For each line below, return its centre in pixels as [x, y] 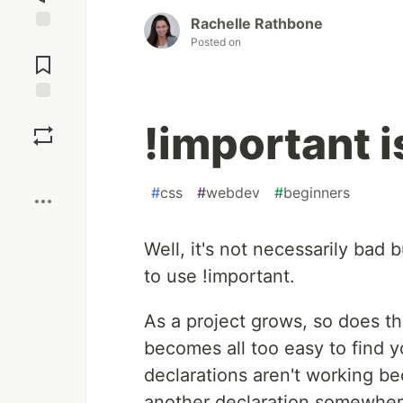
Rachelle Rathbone [257, 24]
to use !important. [219, 277]
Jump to [43, 42]
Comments [43, 58]
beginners [317, 193]
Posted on [216, 42]
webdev [233, 193]
